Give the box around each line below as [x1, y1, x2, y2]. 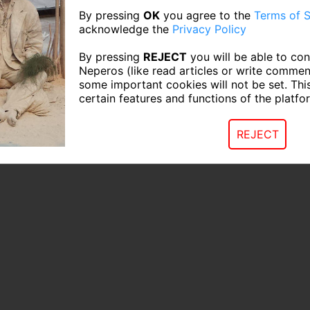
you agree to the [160, 8, 254, 22]
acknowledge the [79, 22, 172, 36]
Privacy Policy [172, 22, 246, 36]
